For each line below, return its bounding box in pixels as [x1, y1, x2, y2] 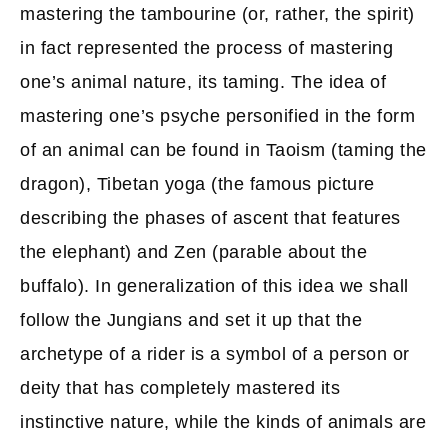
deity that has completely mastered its [20, 378, 340, 398]
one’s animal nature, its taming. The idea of [20, 72, 386, 92]
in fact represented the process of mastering [20, 38, 393, 58]
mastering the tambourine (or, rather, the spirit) [20, 4, 415, 24]
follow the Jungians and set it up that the [20, 310, 362, 330]
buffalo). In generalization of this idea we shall [20, 276, 409, 296]
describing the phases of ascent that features [20, 208, 401, 228]
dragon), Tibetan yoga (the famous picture [20, 174, 375, 194]
